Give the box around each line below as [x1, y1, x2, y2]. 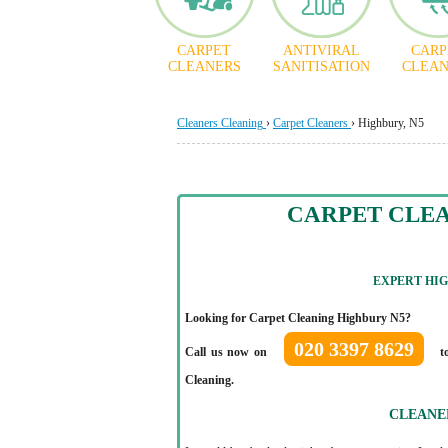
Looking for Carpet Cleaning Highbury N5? [185, 311, 411, 325]
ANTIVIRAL [282, 43, 360, 58]
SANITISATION [272, 59, 370, 74]
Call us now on [185, 345, 272, 359]
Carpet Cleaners [273, 116, 348, 130]
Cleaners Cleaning [177, 116, 263, 130]
